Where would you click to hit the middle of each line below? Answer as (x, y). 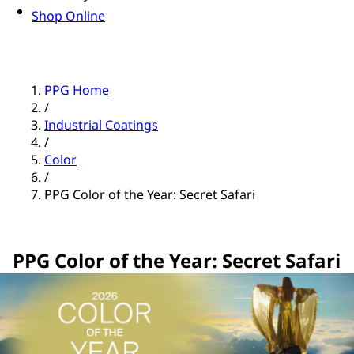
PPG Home (77, 90)
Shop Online (68, 16)
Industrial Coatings (101, 125)
